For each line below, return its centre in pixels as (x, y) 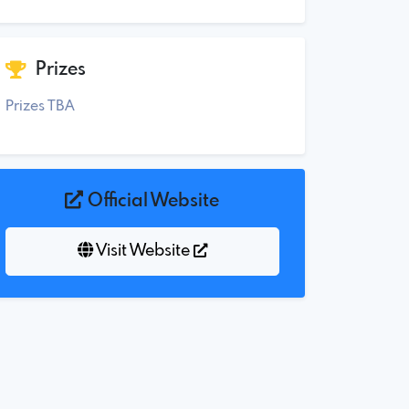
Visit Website (143, 252)
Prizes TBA (40, 106)
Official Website (152, 201)
